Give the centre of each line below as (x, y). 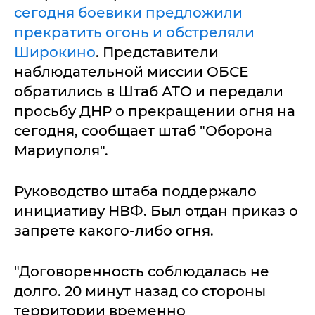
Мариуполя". (61, 150)
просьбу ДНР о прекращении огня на (155, 111)
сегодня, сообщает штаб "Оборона (143, 131)
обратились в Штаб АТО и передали (149, 91)
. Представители (157, 52)
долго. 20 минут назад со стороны (140, 291)
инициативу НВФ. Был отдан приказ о (156, 211)
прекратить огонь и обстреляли (134, 32)
